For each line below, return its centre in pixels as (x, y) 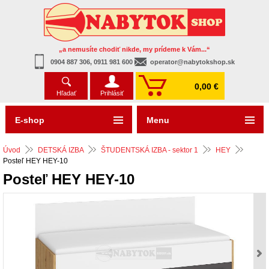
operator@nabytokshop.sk (192, 62)
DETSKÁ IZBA (61, 150)
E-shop (29, 120)
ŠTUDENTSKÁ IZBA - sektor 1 (150, 150)
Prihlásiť (112, 93)
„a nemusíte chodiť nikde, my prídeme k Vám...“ (134, 49)
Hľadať (66, 93)
